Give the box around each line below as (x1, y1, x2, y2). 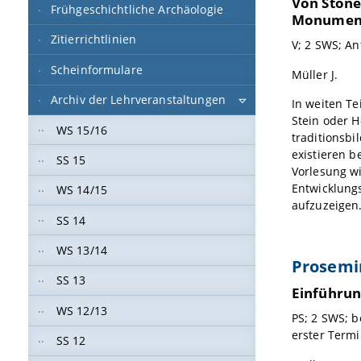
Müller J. (291, 66, 338, 82)
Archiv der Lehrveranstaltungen (50, 92, 226, 108)
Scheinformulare (50, 61, 143, 77)
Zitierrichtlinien (50, 31, 137, 48)
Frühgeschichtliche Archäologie (50, 2, 224, 18)
